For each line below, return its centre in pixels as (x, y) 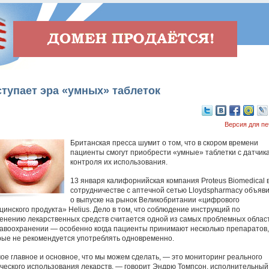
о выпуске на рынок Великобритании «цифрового (155, 200)
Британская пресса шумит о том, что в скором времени (164, 143)
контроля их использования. (119, 162)
